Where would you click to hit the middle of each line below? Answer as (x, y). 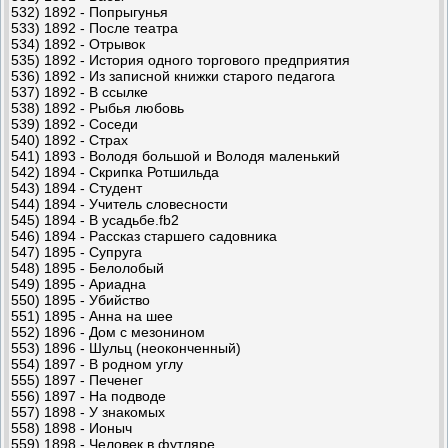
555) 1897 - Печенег (77, 379)
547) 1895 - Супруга (76, 251)
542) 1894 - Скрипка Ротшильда (115, 171)
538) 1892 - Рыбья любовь (97, 107)
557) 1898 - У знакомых (88, 411)
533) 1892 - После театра (94, 27)
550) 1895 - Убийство (80, 299)
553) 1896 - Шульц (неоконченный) (126, 347)
